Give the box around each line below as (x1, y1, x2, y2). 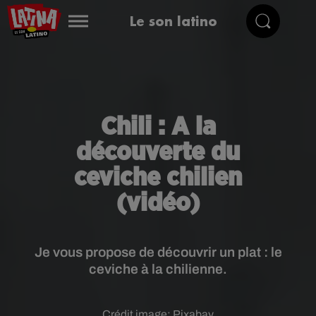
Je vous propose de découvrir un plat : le (34, 245, 282, 260)
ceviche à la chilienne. (89, 262, 227, 276)
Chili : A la (100, 114, 216, 140)
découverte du (76, 140, 240, 165)
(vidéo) (116, 190, 200, 216)
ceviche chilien (74, 165, 242, 190)
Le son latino (129, 12, 217, 30)
